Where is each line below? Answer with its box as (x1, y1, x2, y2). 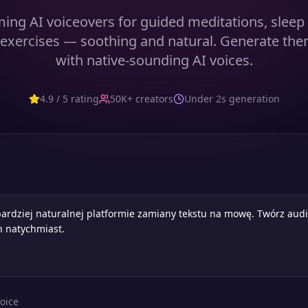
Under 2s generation (184, 92, 280, 105)
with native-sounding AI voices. (55, 51, 253, 69)
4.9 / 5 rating (39, 92, 99, 105)
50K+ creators (109, 92, 173, 105)
